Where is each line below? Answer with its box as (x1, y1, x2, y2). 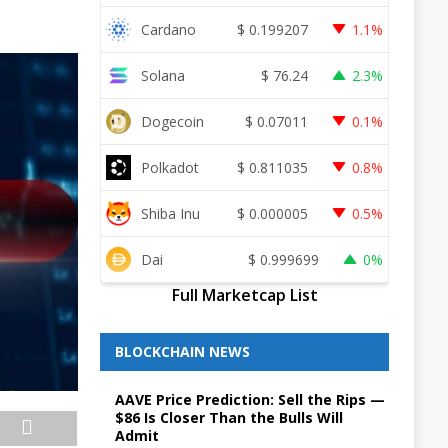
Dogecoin (140, 111, 204, 131)
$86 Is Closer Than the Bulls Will (114, 408, 343, 427)
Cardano (140, 19, 196, 39)
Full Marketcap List (171, 284, 318, 306)
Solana (140, 65, 185, 85)
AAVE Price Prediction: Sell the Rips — (114, 390, 385, 409)
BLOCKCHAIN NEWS (114, 342, 250, 361)
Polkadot (140, 157, 199, 177)
